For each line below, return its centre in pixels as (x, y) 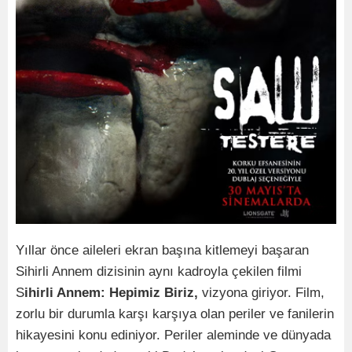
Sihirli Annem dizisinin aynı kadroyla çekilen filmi (159, 272)
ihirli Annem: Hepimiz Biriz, (113, 293)
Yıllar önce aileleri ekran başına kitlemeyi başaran (162, 251)
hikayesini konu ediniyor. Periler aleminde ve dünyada (173, 335)
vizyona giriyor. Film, (263, 293)
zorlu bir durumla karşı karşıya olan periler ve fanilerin (175, 314)
